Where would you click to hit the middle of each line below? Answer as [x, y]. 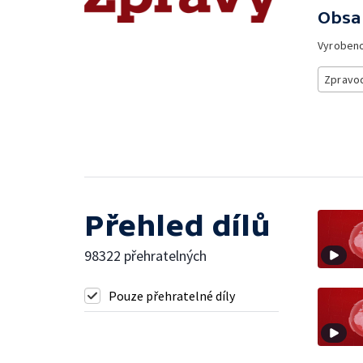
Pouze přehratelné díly [172, 295]
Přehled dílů [177, 225]
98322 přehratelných [145, 255]
